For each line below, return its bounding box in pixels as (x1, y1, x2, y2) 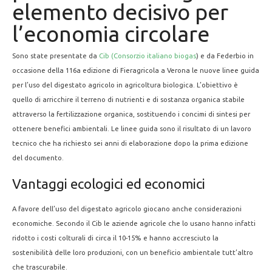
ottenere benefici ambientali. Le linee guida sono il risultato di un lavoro (12, 124, 251, 132)
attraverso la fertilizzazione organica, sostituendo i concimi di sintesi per (12, 110, 250, 118)
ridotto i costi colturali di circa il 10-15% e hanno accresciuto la (12, 234, 219, 242)
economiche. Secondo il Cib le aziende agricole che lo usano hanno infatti (12, 219, 256, 227)
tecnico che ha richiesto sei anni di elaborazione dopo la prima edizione (12, 139, 248, 147)
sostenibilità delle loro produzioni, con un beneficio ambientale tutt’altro (12, 248, 253, 256)
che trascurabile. (12, 263, 67, 271)
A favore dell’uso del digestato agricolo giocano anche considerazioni (12, 205, 242, 212)
